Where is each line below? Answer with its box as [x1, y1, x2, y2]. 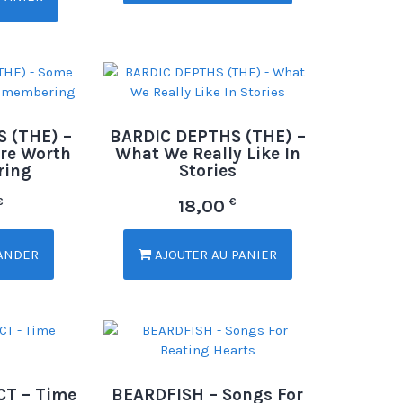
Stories [178, 160, 237, 181]
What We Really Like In [114, 143, 300, 164]
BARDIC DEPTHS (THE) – [109, 126, 306, 147]
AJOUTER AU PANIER [150, 246, 277, 263]
